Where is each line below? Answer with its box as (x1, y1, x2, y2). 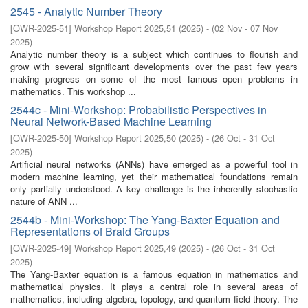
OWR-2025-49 (13, 241, 69, 254)
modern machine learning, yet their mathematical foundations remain (10, 170, 298, 183)
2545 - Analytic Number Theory (10, 3, 162, 19)
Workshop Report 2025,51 (74, 21, 176, 34)
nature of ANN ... (10, 195, 78, 208)
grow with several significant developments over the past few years (10, 60, 298, 73)
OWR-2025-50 (13, 131, 69, 144)
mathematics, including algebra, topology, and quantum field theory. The (10, 292, 298, 305)
